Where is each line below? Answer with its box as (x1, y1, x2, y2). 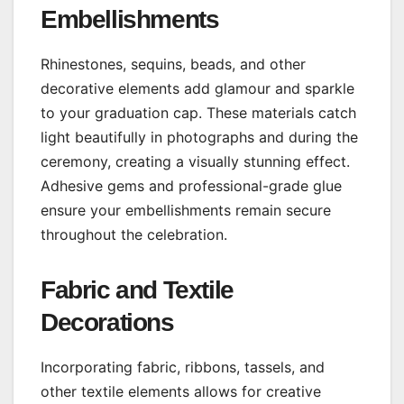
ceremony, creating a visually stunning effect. (41, 152, 350, 171)
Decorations (41, 308, 174, 337)
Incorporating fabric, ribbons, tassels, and (41, 358, 325, 377)
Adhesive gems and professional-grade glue (41, 177, 342, 196)
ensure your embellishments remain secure (41, 201, 331, 220)
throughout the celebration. (41, 225, 227, 244)
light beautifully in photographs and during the (41, 128, 358, 147)
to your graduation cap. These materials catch (41, 104, 356, 123)
